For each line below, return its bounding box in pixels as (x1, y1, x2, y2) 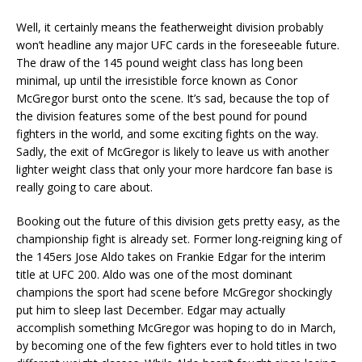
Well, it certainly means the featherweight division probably (16, 19, 323, 35)
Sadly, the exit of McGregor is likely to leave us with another (16, 143, 329, 159)
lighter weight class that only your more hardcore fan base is (16, 161, 333, 177)
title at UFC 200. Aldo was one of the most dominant (16, 266, 293, 282)
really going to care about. (16, 179, 153, 195)
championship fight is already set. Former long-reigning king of (16, 230, 342, 246)
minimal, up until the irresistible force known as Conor (16, 72, 297, 88)
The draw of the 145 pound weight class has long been (16, 54, 303, 70)
